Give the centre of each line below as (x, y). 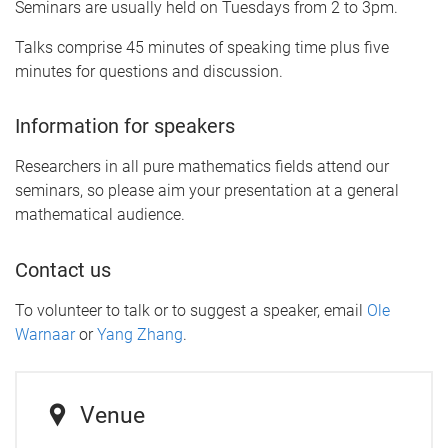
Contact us (63, 269)
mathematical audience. (100, 215)
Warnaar (45, 334)
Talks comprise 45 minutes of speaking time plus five (202, 47)
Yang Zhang (140, 334)
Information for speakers (125, 126)
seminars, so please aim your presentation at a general (207, 191)
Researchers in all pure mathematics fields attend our (202, 167)
